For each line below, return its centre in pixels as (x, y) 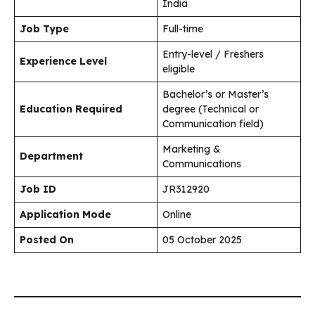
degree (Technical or (211, 109)
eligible (179, 69)
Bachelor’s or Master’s (216, 94)
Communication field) (213, 123)
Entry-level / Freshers (213, 54)
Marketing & (192, 149)
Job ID (38, 189)
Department (51, 156)
